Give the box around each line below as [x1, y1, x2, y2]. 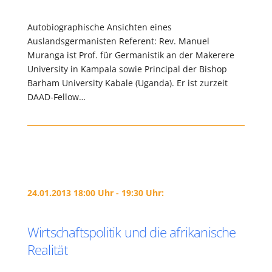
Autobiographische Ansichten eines [27, 21, 172, 33]
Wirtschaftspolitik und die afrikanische [27, 223, 236, 241]
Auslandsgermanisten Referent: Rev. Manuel [27, 35, 209, 47]
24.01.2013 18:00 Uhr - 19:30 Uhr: [27, 187, 164, 199]
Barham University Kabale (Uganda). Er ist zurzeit [27, 77, 228, 89]
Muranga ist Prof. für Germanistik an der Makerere [27, 49, 234, 61]
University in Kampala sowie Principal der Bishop [27, 63, 227, 75]
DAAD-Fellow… [27, 91, 86, 103]
